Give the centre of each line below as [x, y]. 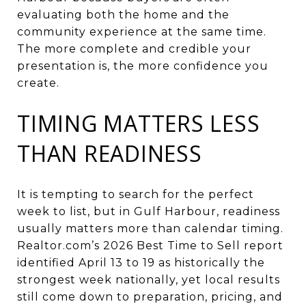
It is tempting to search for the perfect [136, 194]
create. [38, 83]
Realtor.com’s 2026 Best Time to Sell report [150, 245]
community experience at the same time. [142, 31]
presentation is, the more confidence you [143, 66]
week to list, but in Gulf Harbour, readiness [149, 211]
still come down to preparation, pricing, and [150, 296]
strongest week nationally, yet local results [149, 279]
